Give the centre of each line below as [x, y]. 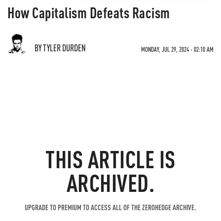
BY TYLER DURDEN [60, 48]
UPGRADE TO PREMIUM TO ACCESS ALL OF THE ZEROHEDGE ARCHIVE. [110, 207]
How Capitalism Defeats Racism [89, 12]
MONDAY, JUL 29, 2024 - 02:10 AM [177, 49]
